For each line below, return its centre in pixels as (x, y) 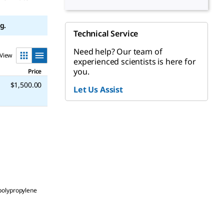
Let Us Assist (98, 89)
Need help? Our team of (118, 51)
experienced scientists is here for (135, 61)
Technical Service (106, 33)
